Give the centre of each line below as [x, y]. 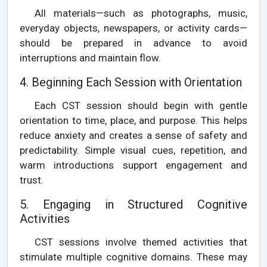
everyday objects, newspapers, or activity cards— [133, 28]
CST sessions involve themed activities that [141, 242]
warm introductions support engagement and [133, 165]
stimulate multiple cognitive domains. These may [133, 257]
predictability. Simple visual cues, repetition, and [133, 150]
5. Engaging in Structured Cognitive [133, 205]
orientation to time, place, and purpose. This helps [133, 121]
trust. [32, 180]
